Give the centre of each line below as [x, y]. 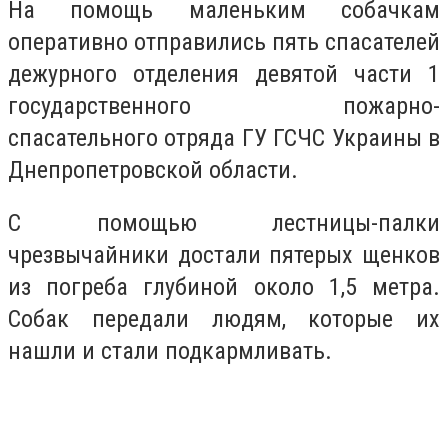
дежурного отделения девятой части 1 [224, 73]
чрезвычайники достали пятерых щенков [224, 255]
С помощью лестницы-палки [224, 223]
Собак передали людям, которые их [224, 319]
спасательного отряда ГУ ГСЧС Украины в [224, 137]
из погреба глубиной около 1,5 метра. [224, 287]
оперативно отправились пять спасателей [224, 41]
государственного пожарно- [224, 105]
